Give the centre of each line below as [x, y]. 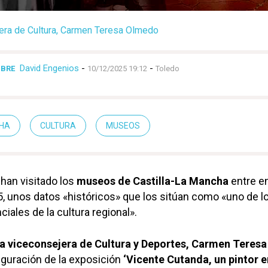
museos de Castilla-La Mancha [151, 181]
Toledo [167, 69]
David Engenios [49, 68]
